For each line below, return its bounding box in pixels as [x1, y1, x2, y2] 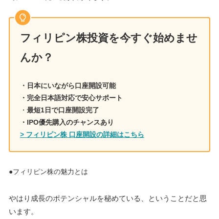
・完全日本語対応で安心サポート [20, 94, 123, 102]
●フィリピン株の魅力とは [8, 168, 88, 176]
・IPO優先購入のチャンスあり [20, 118, 114, 127]
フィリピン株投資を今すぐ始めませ [20, 32, 197, 44]
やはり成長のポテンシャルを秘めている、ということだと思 [8, 194, 207, 203]
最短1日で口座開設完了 [26, 106, 99, 114]
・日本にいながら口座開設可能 [20, 82, 116, 90]
